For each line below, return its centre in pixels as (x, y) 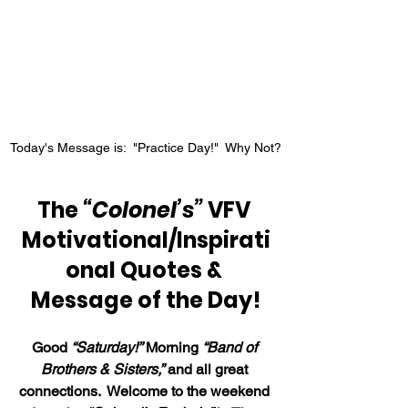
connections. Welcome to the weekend (146, 391)
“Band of (231, 347)
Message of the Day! (146, 300)
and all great (207, 369)
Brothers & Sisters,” (102, 369)
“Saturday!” (106, 347)
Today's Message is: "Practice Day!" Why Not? (146, 147)
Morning (172, 347)
